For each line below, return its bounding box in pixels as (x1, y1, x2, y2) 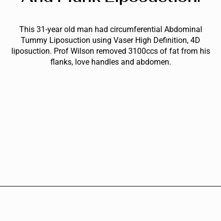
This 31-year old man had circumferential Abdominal (19, 24, 202, 34)
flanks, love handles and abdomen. (50, 57, 171, 67)
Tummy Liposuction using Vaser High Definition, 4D (21, 35, 200, 45)
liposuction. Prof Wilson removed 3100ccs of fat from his (11, 46, 210, 56)
